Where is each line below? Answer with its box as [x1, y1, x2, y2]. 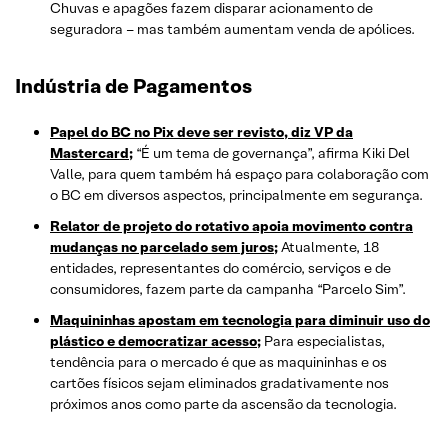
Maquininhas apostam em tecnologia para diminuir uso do [50, 311, 430, 330]
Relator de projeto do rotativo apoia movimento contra [50, 217, 413, 236]
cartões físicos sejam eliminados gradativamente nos [50, 374, 389, 393]
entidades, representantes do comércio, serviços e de [50, 259, 391, 278]
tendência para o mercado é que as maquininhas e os [50, 353, 387, 372]
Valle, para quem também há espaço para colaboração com [50, 165, 429, 184]
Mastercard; [50, 144, 133, 163]
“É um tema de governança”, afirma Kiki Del [133, 144, 410, 163]
